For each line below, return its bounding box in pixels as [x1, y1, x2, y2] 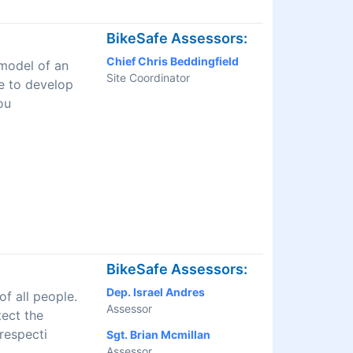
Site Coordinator [106, 71, 190, 85]
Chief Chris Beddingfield [106, 54, 239, 69]
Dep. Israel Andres [106, 285, 205, 299]
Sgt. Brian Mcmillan [106, 328, 210, 342]
